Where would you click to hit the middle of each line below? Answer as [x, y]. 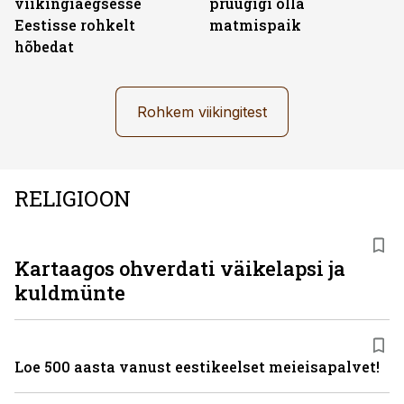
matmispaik [255, 25]
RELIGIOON [73, 198]
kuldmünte [70, 293]
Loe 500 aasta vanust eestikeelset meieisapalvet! [197, 367]
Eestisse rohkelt [75, 25]
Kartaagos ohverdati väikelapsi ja [180, 268]
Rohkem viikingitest [202, 112]
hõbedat [44, 46]
